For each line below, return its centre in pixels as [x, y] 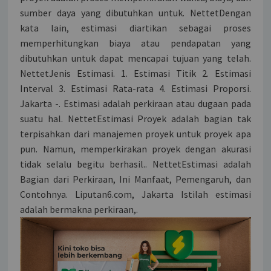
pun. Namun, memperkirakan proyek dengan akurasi [135, 149]
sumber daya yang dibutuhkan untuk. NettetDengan [135, 12]
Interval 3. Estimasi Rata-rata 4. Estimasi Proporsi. [135, 88]
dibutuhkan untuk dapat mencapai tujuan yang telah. [135, 58]
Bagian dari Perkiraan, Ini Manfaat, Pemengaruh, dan [135, 179]
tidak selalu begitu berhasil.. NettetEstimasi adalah [135, 164]
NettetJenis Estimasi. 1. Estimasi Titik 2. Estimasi [135, 73]
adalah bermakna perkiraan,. [79, 209]
